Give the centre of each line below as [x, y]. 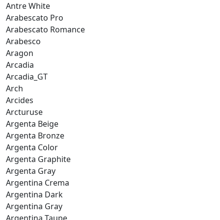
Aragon [20, 53]
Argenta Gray [31, 171]
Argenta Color [32, 147]
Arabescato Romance [45, 29]
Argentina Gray [34, 206]
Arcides [20, 100]
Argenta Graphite [38, 159]
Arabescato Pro [35, 17]
